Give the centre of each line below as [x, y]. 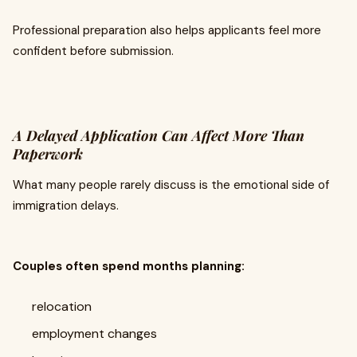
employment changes [94, 333]
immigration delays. [66, 206]
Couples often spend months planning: [129, 266]
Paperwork [48, 154]
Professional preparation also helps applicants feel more [167, 30]
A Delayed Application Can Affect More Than [159, 135]
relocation [62, 306]
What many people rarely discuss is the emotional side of [171, 185]
